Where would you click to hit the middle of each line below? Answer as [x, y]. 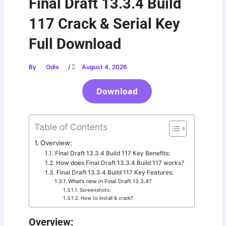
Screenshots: [95, 190]
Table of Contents [71, 127]
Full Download [75, 44]
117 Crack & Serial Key [105, 24]
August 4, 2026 [104, 67]
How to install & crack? [107, 198]
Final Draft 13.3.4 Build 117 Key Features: [115, 173]
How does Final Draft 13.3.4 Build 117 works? [120, 163]
